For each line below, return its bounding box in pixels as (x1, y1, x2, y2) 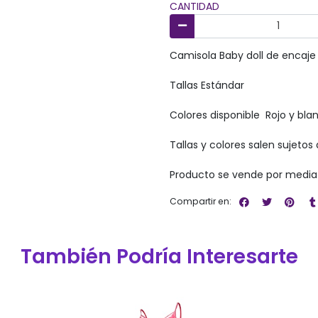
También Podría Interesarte (20, 243, 298, 271)
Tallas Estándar (170, 77, 244, 92)
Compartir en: (170, 195, 231, 208)
